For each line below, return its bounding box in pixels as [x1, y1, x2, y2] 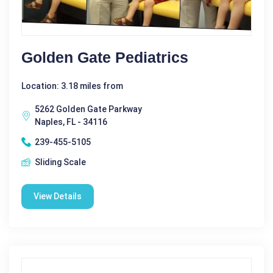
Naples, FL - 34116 [35, 116, 107, 127]
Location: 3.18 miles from [21, 80, 123, 91]
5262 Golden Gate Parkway [35, 104, 142, 114]
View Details [34, 191, 82, 201]
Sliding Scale [35, 157, 86, 167]
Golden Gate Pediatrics [21, 48, 188, 66]
